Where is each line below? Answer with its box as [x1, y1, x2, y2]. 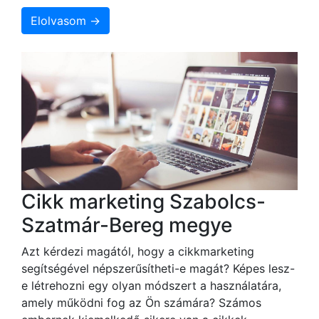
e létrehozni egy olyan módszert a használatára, [21, 278, 281, 293]
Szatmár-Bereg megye [21, 212, 232, 237]
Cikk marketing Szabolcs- [21, 189, 266, 214]
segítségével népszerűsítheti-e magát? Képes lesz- [21, 261, 295, 276]
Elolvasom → [31, 13, 100, 28]
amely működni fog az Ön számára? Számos [21, 295, 261, 310]
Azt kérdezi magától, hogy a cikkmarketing [21, 244, 254, 258]
